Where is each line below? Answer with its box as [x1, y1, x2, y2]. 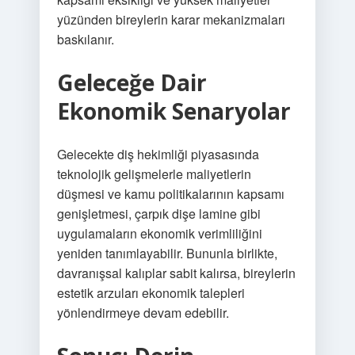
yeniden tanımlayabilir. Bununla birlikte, [56, 244, 277, 262]
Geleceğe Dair [56, 67, 207, 97]
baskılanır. [56, 30, 114, 48]
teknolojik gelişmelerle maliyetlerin [56, 165, 251, 183]
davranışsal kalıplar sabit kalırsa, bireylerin [56, 264, 296, 282]
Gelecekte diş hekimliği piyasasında [56, 145, 259, 163]
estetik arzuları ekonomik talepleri [56, 284, 245, 302]
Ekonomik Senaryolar [56, 96, 291, 126]
